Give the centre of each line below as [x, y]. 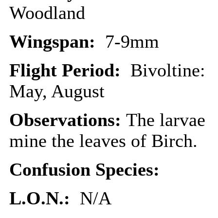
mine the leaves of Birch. [103, 141]
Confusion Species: [87, 170]
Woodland [47, 13]
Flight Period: [70, 70]
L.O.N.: [42, 198]
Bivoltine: [168, 70]
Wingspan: [57, 42]
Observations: [68, 120]
